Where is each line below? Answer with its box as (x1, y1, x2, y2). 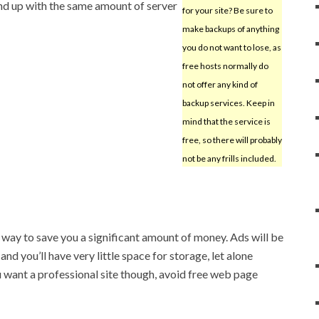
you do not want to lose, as (182, 41, 281, 53)
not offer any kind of (182, 78, 258, 90)
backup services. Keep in (182, 97, 275, 108)
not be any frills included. (182, 152, 276, 164)
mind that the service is (182, 115, 271, 127)
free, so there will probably (182, 134, 282, 145)
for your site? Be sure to (182, 4, 273, 16)
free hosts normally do (182, 60, 268, 71)
